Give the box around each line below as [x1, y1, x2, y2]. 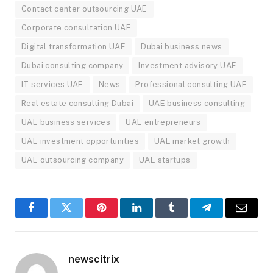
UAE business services [21, 118, 111, 127]
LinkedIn [135, 211, 176, 222]
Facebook [30, 211, 74, 222]
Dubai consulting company [21, 61, 124, 71]
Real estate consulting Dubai [21, 99, 133, 108]
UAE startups [138, 155, 191, 165]
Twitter [65, 211, 97, 222]
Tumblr [170, 211, 203, 222]
